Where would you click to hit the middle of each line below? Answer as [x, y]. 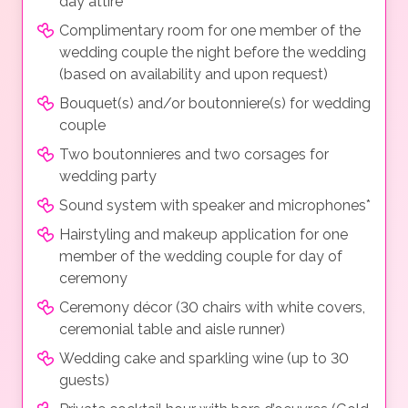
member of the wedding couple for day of [201, 257]
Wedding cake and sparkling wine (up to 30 [204, 359]
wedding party [108, 177]
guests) [84, 381]
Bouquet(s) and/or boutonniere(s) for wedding [215, 104]
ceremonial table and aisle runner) [172, 330]
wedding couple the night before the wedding [213, 53]
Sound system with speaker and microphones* [215, 206]
